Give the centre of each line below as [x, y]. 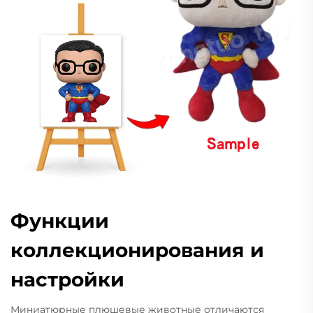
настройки [67, 279]
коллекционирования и [137, 250]
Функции [60, 220]
